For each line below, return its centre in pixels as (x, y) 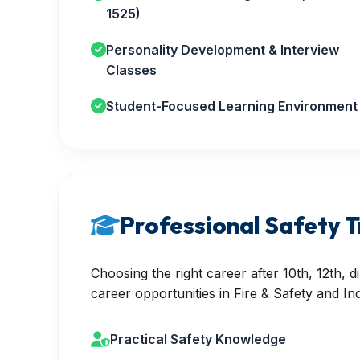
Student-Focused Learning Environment (232, 106)
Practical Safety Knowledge (198, 339)
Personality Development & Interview (223, 50)
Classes (131, 70)
